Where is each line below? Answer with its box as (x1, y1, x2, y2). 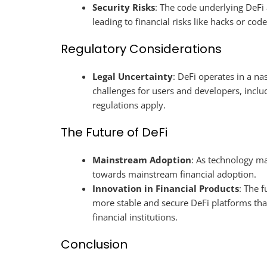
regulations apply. (92, 98, 166, 111)
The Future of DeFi (61, 123, 167, 141)
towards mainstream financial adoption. (92, 167, 257, 180)
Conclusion (61, 235, 128, 253)
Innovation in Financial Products (92, 182, 240, 194)
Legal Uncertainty (92, 70, 173, 82)
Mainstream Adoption (92, 153, 192, 166)
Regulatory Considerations (61, 40, 222, 57)
